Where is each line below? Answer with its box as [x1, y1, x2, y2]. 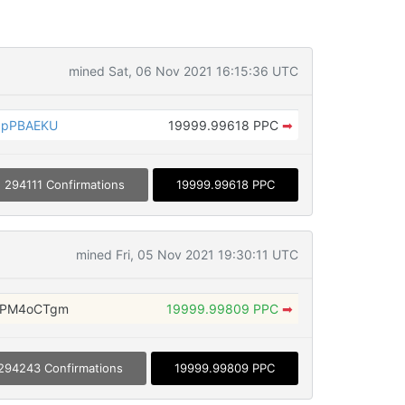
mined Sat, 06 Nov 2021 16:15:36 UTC [68, 63, 298, 79]
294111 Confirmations [4, 177, 125, 193]
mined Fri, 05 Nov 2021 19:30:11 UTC [75, 247, 298, 263]
